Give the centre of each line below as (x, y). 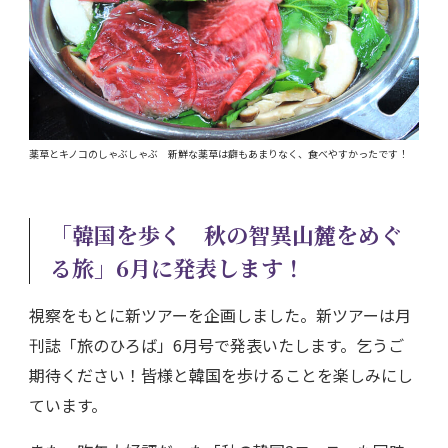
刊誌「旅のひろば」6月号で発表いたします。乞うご (216, 344)
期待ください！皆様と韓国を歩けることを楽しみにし (221, 374)
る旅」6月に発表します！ (177, 267)
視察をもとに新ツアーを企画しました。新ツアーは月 (220, 314)
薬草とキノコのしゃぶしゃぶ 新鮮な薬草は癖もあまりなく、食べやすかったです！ (218, 153)
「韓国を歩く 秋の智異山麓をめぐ (226, 234)
